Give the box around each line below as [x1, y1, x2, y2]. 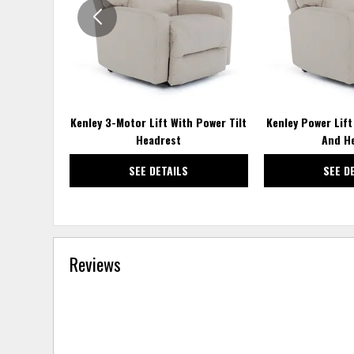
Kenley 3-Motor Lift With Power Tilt [70, 113, 247, 130]
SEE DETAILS [129, 161, 189, 179]
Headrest [136, 130, 182, 148]
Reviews [70, 250, 122, 277]
